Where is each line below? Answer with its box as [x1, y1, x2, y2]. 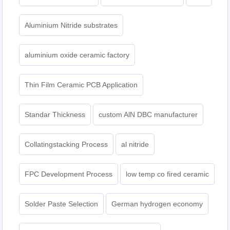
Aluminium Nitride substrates [25, 21, 118, 29]
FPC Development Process [25, 169, 113, 178]
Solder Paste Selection [25, 199, 99, 208]
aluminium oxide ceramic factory [25, 50, 130, 59]
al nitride [121, 140, 149, 148]
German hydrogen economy [111, 199, 203, 208]
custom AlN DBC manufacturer [99, 110, 198, 119]
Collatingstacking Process [25, 140, 108, 148]
